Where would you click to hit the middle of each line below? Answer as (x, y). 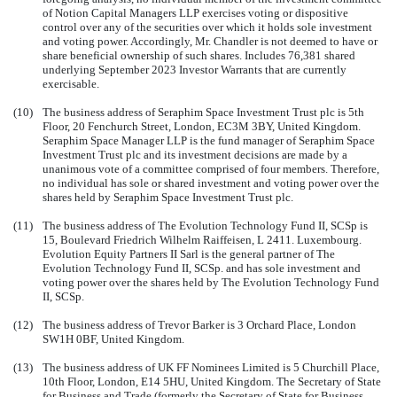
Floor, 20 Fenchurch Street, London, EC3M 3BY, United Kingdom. (202, 126)
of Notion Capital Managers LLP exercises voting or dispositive (195, 12)
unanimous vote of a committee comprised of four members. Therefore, (211, 168)
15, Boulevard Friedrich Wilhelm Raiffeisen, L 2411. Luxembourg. (202, 239)
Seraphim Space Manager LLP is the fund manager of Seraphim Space (209, 140)
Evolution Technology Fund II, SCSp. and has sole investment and (202, 268)
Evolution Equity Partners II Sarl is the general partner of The (189, 253)
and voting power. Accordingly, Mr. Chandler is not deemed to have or (210, 41)
